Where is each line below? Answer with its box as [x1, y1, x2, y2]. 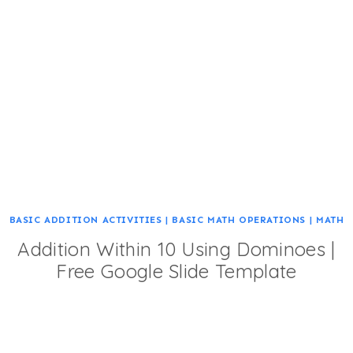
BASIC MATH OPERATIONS [172, 214, 307, 226]
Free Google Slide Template [56, 259, 297, 284]
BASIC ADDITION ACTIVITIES [9, 214, 162, 226]
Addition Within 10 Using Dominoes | [17, 237, 336, 262]
